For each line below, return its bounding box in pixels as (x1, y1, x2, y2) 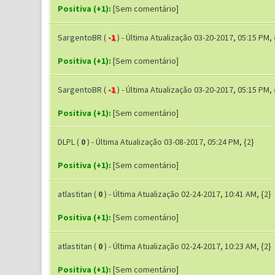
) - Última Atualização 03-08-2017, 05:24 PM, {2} (87, 136, 254, 147)
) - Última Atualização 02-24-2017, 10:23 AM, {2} (104, 241, 271, 252)
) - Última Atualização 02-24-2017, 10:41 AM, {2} (104, 188, 271, 199)
